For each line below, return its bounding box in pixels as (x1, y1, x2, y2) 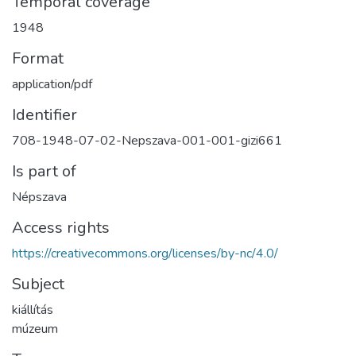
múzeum (12, 320, 58, 338)
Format (12, 48, 64, 69)
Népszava (12, 188, 67, 206)
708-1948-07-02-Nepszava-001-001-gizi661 (12, 132, 282, 149)
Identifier (12, 104, 77, 126)
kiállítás (12, 301, 53, 319)
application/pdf (12, 75, 92, 93)
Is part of (12, 161, 76, 182)
